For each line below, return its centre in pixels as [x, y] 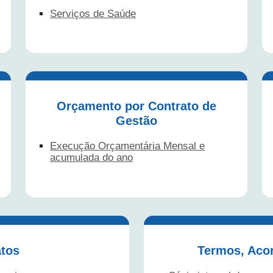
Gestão [136, 120]
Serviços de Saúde [93, 13]
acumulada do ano [91, 157]
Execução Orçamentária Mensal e [127, 146]
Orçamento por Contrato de [136, 106]
